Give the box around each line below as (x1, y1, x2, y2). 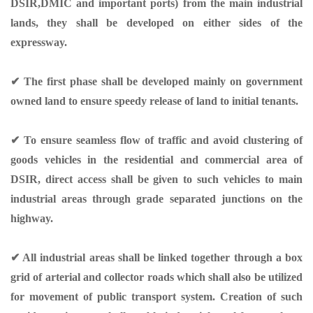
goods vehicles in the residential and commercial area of (10, 153, 303, 166)
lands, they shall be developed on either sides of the (10, 16, 303, 29)
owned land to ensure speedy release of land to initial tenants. (10, 94, 298, 107)
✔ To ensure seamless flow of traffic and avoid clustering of (10, 133, 303, 146)
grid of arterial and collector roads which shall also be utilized (10, 270, 303, 283)
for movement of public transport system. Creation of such (10, 290, 303, 303)
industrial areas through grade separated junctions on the (10, 192, 303, 205)
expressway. (10, 36, 67, 48)
